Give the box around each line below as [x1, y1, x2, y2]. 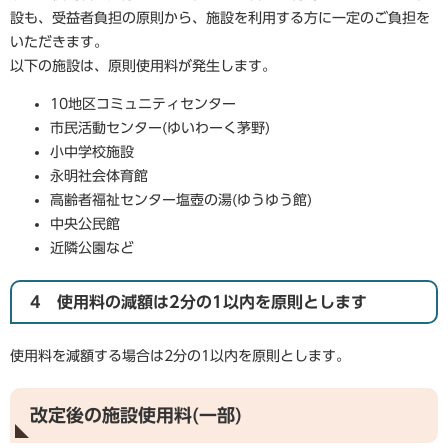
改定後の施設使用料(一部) [30, 406, 242, 424]
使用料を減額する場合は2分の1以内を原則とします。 [10, 349, 350, 363]
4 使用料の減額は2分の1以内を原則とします [30, 294, 367, 310]
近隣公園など [50, 241, 134, 255]
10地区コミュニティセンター [50, 97, 236, 111]
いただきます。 [10, 35, 108, 49]
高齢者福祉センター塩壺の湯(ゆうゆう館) [50, 193, 312, 207]
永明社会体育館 [50, 169, 148, 183]
